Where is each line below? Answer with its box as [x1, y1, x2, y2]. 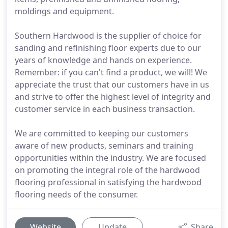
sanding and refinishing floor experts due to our [15, 42, 201, 53]
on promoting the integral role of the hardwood [15, 164, 200, 176]
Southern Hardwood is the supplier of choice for [15, 30, 202, 41]
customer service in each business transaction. [15, 103, 195, 115]
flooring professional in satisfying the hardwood [15, 177, 202, 188]
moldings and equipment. [15, 6, 114, 17]
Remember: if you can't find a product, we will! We [15, 67, 207, 78]
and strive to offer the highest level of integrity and [15, 91, 211, 102]
